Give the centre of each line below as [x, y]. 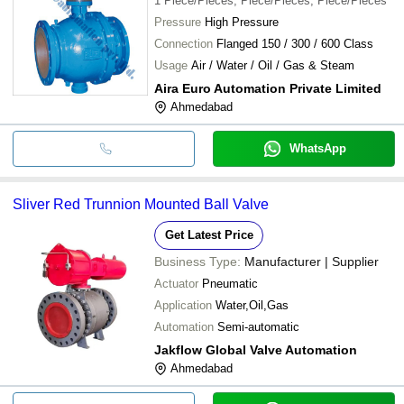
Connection [184, 43]
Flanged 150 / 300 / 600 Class [295, 43]
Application [183, 305]
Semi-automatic [258, 326]
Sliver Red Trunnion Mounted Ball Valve [141, 204]
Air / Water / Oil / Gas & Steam [273, 65]
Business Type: [197, 261]
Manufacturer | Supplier [312, 261]
